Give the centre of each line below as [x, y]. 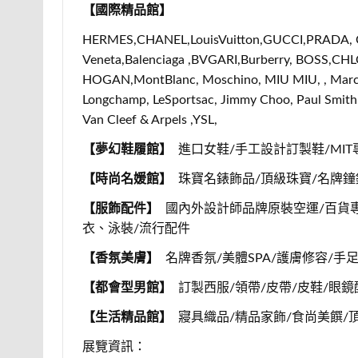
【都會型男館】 [127, 287]
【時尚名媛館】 [127, 179]
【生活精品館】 [127, 317]
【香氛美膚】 [120, 258]
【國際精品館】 [127, 10]
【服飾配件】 [120, 208]
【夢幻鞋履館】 [127, 149]
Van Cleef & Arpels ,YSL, [149, 119]
